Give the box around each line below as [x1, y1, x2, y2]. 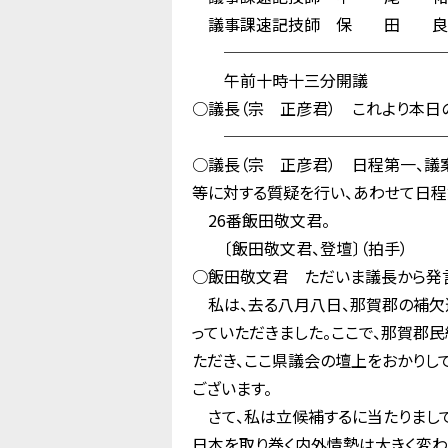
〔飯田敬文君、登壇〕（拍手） [192, 236, 408, 260]
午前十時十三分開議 [192, 68, 368, 92]
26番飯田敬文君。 [192, 208, 330, 232]
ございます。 [192, 376, 272, 400]
